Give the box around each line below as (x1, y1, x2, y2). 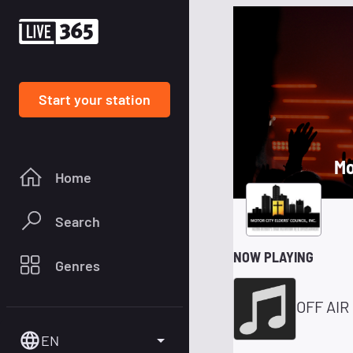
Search (55, 212, 100, 230)
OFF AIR (296, 296, 349, 316)
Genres (55, 256, 100, 274)
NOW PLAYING (233, 247, 314, 266)
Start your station (39, 90, 150, 108)
